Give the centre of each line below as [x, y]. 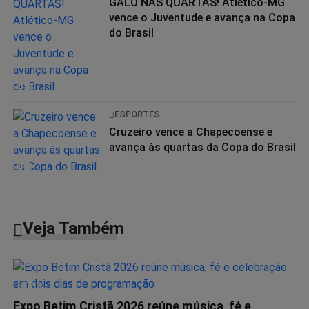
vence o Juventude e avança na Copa [202, 18]
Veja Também [73, 229]
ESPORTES [137, 114]
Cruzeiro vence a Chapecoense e [191, 132]
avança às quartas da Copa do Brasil [202, 148]
